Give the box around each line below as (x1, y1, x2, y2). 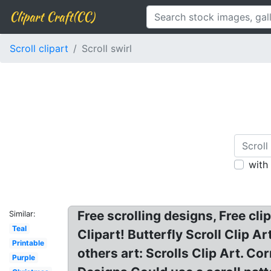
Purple (11, 253, 35, 262)
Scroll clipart (10, 42, 68, 54)
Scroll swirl (82, 42, 132, 54)
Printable (11, 238, 44, 247)
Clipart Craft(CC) (10, 8, 94, 25)
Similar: (9, 209, 36, 218)
